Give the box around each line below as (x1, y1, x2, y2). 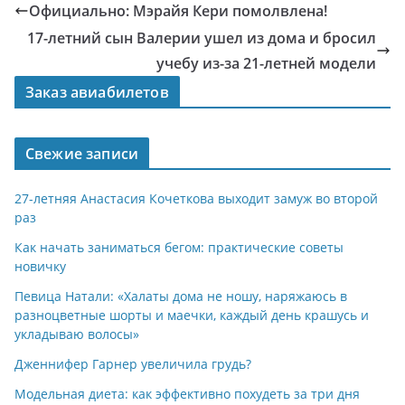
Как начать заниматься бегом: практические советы (14, 239, 344, 256)
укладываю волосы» (14, 325, 139, 343)
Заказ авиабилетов (25, 82, 169, 102)
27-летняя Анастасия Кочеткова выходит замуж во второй (14, 190, 378, 207)
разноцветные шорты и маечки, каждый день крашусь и (14, 306, 369, 324)
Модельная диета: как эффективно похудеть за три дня (14, 385, 360, 402)
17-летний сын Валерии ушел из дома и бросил (27, 28, 376, 48)
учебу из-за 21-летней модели (156, 53, 376, 73)
